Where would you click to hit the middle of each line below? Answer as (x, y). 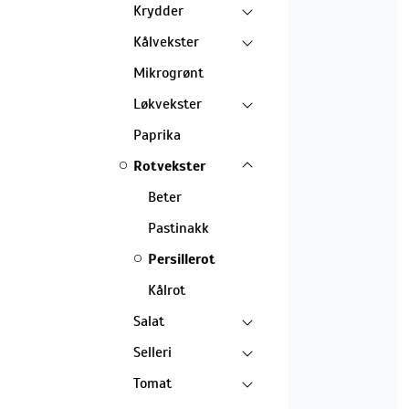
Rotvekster (169, 166)
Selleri (152, 352)
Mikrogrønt (168, 73)
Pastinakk (178, 228)
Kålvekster (166, 42)
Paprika (157, 135)
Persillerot (182, 259)
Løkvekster (168, 104)
